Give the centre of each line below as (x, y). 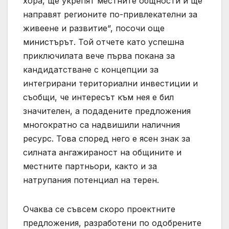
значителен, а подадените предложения (107, 111)
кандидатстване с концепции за (91, 70)
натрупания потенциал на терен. (91, 180)
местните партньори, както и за (90, 166)
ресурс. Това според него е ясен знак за (107, 139)
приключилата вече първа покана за (99, 56)
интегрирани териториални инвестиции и (110, 84)
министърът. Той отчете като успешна (104, 42)
